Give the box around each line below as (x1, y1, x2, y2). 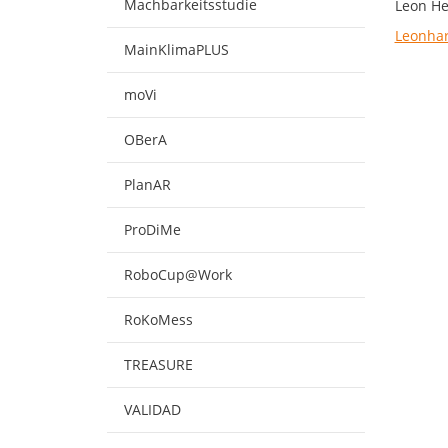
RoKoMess (124, 310, 193, 329)
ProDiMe (124, 220, 181, 239)
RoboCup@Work (124, 265, 232, 284)
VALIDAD (124, 400, 181, 419)
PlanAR (124, 175, 171, 194)
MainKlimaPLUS (124, 40, 229, 59)
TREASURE (124, 355, 193, 374)
